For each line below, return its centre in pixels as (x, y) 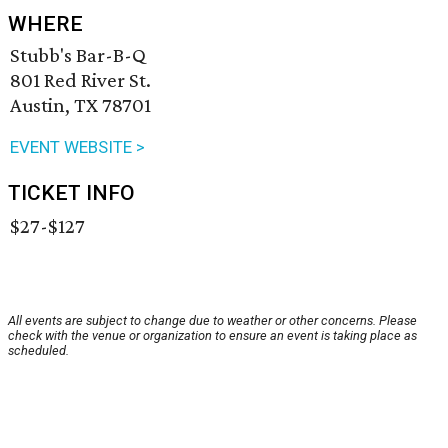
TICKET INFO (71, 193)
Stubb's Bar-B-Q (78, 55)
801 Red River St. (80, 80)
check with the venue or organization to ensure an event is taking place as (212, 336)
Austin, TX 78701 (80, 105)
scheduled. (38, 351)
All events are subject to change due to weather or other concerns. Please (212, 321)
